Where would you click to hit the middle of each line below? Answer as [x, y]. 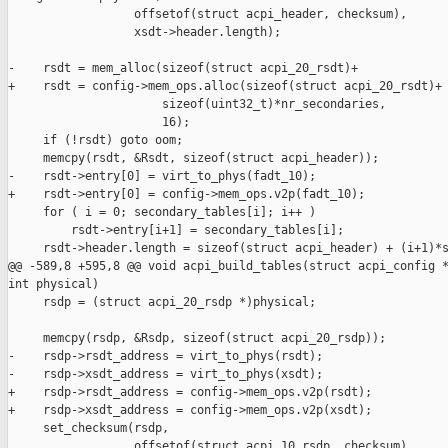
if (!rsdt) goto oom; [95, 140]
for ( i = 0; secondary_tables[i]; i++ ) [162, 212]
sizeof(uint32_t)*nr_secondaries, [197, 104]
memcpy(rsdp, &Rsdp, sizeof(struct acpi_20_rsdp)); [197, 338]
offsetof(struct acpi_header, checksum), [207, 14]
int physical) [53, 284]
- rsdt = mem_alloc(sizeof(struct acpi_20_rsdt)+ [183, 68]
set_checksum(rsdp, [88, 428]
